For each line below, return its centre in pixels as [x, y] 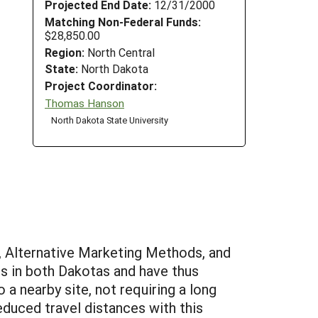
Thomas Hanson [84, 103]
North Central [120, 52]
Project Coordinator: [101, 86]
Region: [65, 52]
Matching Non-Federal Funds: [123, 21]
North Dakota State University [109, 119]
